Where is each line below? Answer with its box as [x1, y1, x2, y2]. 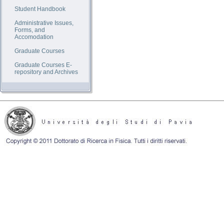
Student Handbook [14, 5, 65, 12]
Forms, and [14, 26, 45, 33]
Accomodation [14, 33, 53, 40]
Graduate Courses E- [14, 61, 72, 68]
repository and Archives [14, 68, 78, 75]
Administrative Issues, [14, 19, 73, 26]
